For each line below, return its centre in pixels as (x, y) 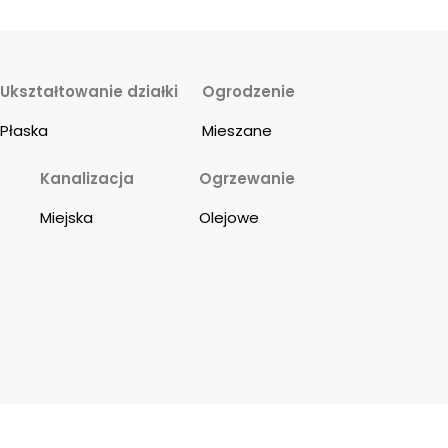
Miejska (66, 218)
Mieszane (236, 131)
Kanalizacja (86, 179)
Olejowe (228, 218)
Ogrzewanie (246, 179)
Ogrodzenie (248, 92)
